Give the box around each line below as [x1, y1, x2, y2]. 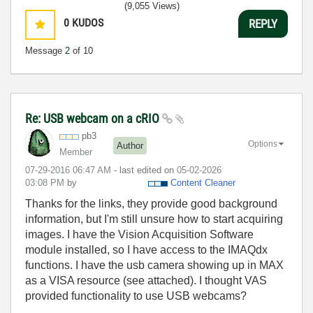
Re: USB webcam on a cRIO [25, 111, 162, 126]
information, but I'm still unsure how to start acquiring [25, 213, 283, 225]
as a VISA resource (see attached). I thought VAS [25, 275, 267, 286]
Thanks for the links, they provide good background [25, 198, 277, 210]
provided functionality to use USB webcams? [25, 290, 247, 302]
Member [59, 147, 92, 157]
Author [117, 140, 143, 151]
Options [248, 138, 277, 149]
